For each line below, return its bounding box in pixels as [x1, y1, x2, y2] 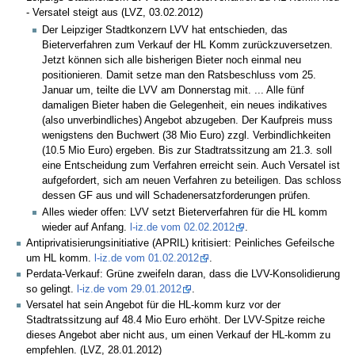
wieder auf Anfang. [42, 221, 131, 233]
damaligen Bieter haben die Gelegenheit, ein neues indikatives [42, 100, 328, 112]
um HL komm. [26, 252, 94, 264]
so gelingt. [26, 284, 77, 296]
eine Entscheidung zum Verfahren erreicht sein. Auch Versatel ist [42, 160, 341, 172]
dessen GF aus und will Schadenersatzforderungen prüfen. [42, 190, 311, 202]
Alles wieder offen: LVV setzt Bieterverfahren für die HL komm [42, 206, 328, 218]
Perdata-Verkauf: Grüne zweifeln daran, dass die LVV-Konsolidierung [26, 269, 340, 281]
